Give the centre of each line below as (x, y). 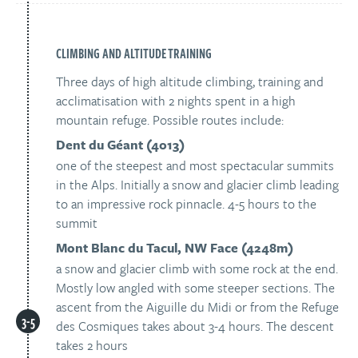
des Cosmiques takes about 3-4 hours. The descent (195, 326)
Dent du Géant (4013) (120, 145)
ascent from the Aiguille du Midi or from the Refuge (197, 307)
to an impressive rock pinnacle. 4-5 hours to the (186, 204)
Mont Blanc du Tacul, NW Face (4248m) (175, 248)
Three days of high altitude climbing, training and (190, 82)
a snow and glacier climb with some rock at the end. (197, 268)
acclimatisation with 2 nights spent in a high (176, 101)
